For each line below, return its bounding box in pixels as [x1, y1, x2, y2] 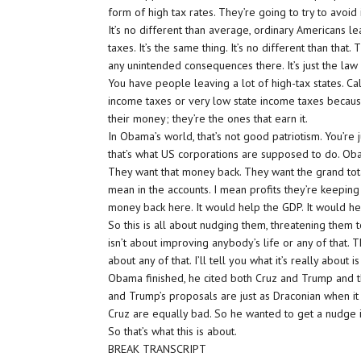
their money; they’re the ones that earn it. [108, 111, 309, 126]
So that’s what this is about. [108, 324, 238, 338]
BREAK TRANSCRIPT [108, 342, 207, 356]
